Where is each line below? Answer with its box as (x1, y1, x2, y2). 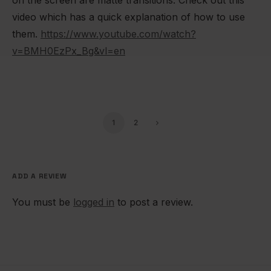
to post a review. (114, 195, 193, 208)
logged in (73, 195, 114, 208)
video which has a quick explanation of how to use (12, 10, 245, 23)
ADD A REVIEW (12, 171, 67, 181)
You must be (12, 195, 73, 208)
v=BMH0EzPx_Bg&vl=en (12, 44, 125, 57)
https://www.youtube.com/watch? (41, 27, 196, 40)
